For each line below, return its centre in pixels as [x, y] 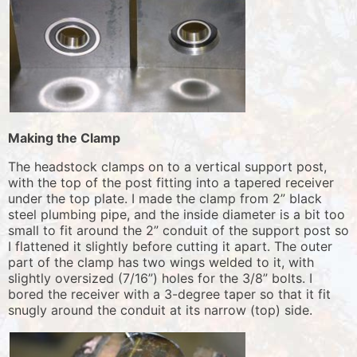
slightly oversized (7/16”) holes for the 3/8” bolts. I [160, 278]
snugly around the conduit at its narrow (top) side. [160, 310]
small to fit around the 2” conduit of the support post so [178, 230]
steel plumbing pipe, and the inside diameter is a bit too [177, 214]
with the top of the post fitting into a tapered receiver [171, 182]
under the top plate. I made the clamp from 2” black [165, 198]
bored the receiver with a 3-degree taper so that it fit [169, 294]
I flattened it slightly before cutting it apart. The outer [170, 246]
